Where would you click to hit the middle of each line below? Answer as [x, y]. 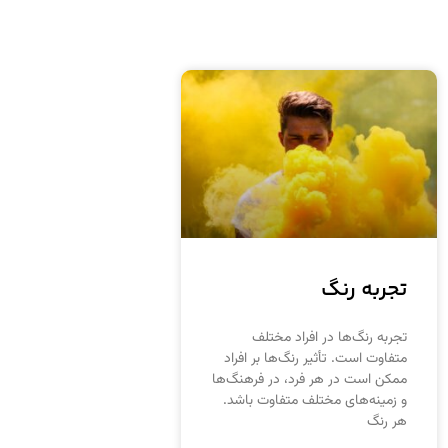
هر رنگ [386, 422]
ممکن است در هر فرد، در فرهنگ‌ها [309, 380]
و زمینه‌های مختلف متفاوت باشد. [314, 401]
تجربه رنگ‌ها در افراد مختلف [329, 338]
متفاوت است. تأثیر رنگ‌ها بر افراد [315, 359]
